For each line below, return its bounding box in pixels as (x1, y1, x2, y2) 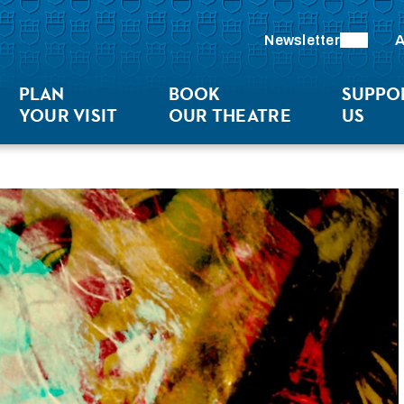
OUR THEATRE (168, 104, 291, 127)
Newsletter (264, 32, 340, 48)
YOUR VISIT (18, 104, 118, 127)
